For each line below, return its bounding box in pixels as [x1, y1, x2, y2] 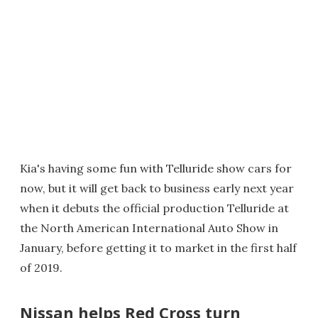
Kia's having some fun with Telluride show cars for [20, 161, 292, 176]
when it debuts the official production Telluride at [20, 201, 289, 216]
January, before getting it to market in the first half [20, 241, 297, 256]
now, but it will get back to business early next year [20, 181, 294, 196]
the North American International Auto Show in [20, 221, 278, 236]
